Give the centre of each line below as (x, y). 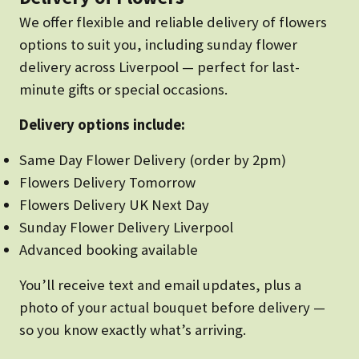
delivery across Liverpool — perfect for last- (159, 67)
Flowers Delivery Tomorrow (107, 183)
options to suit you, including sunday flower (158, 45)
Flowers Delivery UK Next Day (114, 205)
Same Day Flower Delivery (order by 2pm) (153, 160)
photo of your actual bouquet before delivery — (172, 308)
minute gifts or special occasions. (123, 90)
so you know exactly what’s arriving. (133, 330)
